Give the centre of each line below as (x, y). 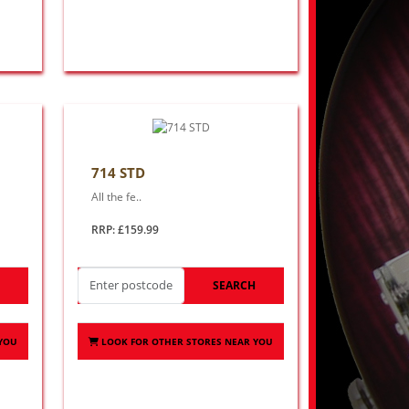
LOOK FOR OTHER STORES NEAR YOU (188, 341)
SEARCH (234, 285)
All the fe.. (117, 196)
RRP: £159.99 (126, 229)
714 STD (119, 172)
